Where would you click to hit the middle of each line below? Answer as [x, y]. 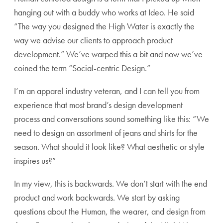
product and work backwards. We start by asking [97, 197]
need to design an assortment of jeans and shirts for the [106, 133]
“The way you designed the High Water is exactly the [104, 26]
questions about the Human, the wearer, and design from [110, 211]
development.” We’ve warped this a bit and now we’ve [108, 54]
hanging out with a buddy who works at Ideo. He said [104, 12]
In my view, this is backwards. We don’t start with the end [111, 183]
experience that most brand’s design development [98, 105]
